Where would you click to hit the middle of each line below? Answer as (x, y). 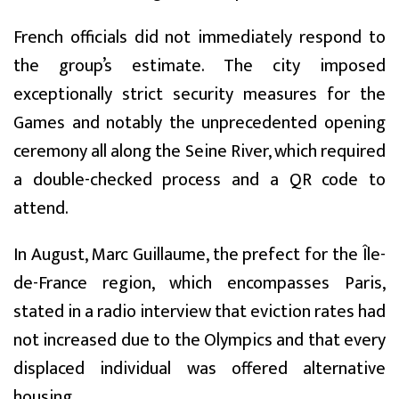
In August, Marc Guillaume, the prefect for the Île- (199, 254)
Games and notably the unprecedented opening (199, 122)
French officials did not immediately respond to (199, 37)
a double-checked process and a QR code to (199, 179)
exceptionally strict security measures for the (199, 94)
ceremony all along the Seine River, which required (199, 151)
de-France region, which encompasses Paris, (199, 283)
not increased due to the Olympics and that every (199, 340)
